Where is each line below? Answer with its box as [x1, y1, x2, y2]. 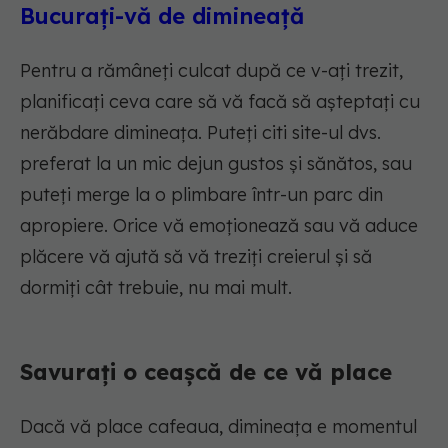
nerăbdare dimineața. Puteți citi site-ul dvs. [20, 121, 381, 145]
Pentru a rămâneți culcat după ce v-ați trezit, [20, 59, 403, 83]
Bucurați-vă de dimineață [20, 2, 304, 31]
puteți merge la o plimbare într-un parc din [20, 183, 383, 207]
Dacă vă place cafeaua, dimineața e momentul [20, 415, 417, 439]
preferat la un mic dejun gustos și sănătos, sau [20, 152, 412, 176]
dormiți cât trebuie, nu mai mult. [20, 276, 292, 300]
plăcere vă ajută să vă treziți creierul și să [20, 245, 372, 269]
